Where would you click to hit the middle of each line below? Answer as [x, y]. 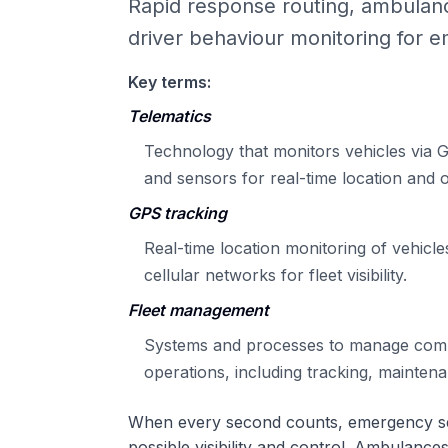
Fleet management [198, 309]
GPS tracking [177, 212]
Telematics [169, 115]
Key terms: [169, 81]
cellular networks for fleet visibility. [275, 274]
